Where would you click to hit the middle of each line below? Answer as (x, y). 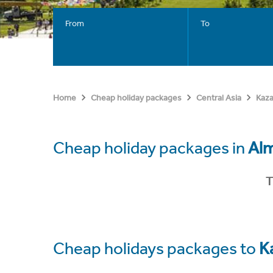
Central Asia (219, 98)
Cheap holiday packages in (151, 148)
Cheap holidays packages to (156, 248)
